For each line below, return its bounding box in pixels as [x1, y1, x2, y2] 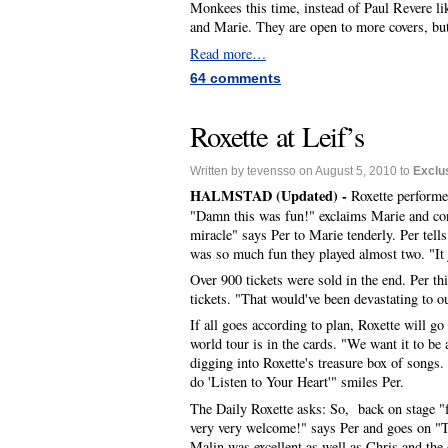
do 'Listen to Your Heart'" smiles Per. [190, 372, 404, 392]
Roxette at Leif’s [190, 117, 364, 156]
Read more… [190, 43, 266, 63]
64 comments [190, 69, 281, 86]
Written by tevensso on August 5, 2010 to [190, 163, 413, 178]
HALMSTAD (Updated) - [190, 185, 351, 206]
